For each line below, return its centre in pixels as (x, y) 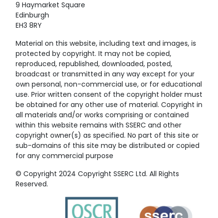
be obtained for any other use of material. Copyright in (109, 106)
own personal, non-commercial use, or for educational (109, 85)
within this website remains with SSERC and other (99, 126)
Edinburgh (32, 16)
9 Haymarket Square (50, 6)
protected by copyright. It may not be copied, (93, 54)
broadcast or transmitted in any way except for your (105, 75)
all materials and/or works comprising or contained (102, 116)
